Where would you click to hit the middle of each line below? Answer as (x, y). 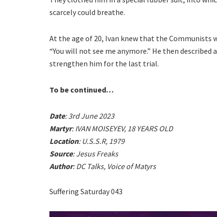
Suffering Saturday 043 (86, 191)
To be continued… (82, 89)
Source (61, 153)
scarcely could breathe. (87, 12)
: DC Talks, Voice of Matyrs (114, 166)
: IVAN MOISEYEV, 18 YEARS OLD (122, 128)
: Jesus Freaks (95, 153)
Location (64, 141)
